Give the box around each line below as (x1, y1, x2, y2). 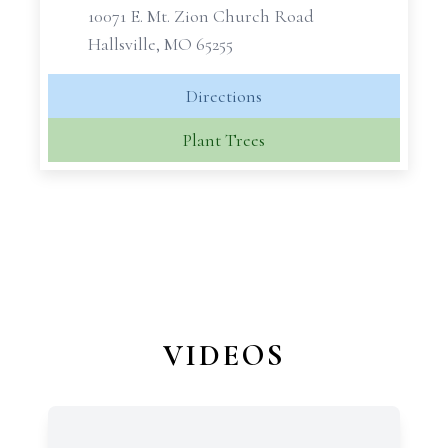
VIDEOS (162, 337, 286, 374)
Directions (186, 85, 262, 107)
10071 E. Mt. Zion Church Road (88, 5, 314, 27)
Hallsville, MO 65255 (88, 33, 233, 55)
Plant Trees (183, 129, 265, 151)
